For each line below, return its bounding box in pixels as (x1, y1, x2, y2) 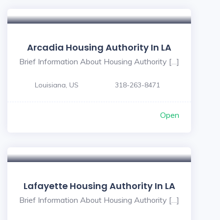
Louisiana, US (35, 81, 79, 89)
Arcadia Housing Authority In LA (27, 41, 171, 54)
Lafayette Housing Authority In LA (23, 180, 175, 192)
